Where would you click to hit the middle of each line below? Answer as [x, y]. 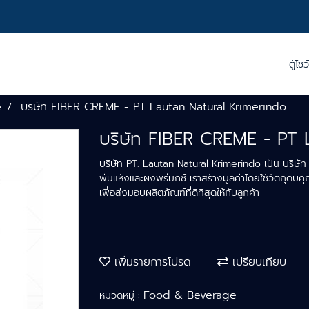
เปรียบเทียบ [257, 262]
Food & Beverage [190, 295]
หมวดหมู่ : [121, 296]
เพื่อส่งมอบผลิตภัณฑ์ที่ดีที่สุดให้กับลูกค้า [179, 193]
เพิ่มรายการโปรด [151, 262]
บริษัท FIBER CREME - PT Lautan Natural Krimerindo [153, 107]
